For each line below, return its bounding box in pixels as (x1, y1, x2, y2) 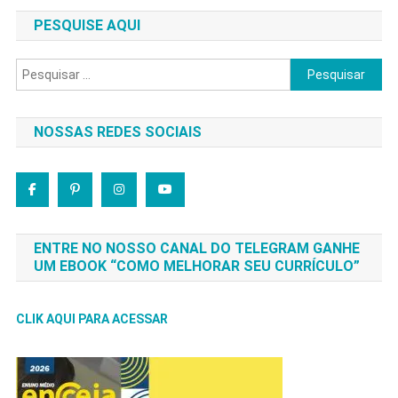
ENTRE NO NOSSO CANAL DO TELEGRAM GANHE (33, 240, 360, 257)
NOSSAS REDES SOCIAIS (33, 123, 202, 140)
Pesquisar (290, 61, 348, 76)
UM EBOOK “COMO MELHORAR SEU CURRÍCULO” (33, 258, 360, 275)
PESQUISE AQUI (33, 17, 140, 34)
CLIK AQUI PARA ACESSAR (15, 312, 168, 326)
